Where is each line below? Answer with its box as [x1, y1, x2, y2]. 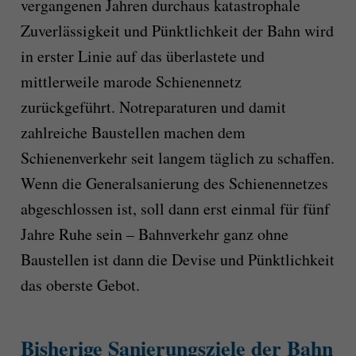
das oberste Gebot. [20, 274, 140, 296]
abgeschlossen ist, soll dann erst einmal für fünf [20, 198, 330, 220]
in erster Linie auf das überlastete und [20, 45, 265, 68]
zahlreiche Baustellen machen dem [20, 122, 246, 144]
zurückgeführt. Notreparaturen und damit [20, 96, 286, 118]
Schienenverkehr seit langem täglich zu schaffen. [20, 147, 335, 169]
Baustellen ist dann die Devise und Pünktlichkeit [20, 249, 335, 271]
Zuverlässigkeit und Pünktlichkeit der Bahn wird [20, 20, 334, 42]
